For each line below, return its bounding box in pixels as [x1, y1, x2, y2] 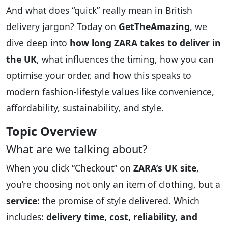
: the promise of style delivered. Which [37, 194, 199, 207]
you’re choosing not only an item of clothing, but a [6, 178, 220, 191]
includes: [6, 211, 46, 223]
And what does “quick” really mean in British [6, 4, 192, 17]
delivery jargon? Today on [6, 20, 119, 33]
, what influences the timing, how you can [37, 53, 214, 66]
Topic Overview [6, 123, 97, 140]
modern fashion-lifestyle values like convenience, [6, 85, 214, 98]
